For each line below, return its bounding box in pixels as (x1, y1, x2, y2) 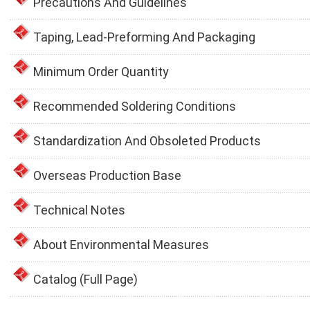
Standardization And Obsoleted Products (33, 133, 261, 148)
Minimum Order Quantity (33, 64, 169, 79)
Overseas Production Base (33, 167, 181, 183)
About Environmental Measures (33, 237, 209, 252)
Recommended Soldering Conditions (33, 98, 236, 113)
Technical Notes (33, 202, 125, 217)
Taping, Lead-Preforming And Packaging (33, 29, 255, 44)
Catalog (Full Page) (33, 271, 138, 286)
